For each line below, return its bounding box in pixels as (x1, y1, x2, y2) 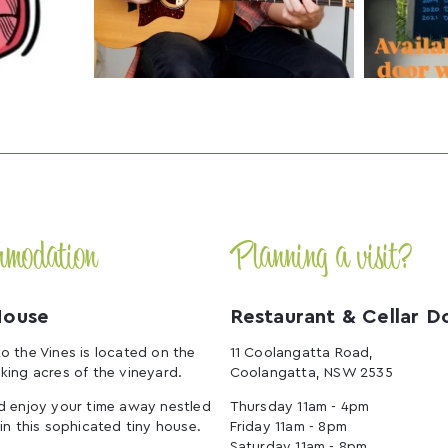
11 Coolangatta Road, (229, 345, 374, 360)
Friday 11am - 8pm (229, 419, 348, 434)
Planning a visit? (229, 232, 412, 286)
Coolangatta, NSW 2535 (229, 365, 393, 380)
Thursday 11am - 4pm (229, 399, 370, 414)
